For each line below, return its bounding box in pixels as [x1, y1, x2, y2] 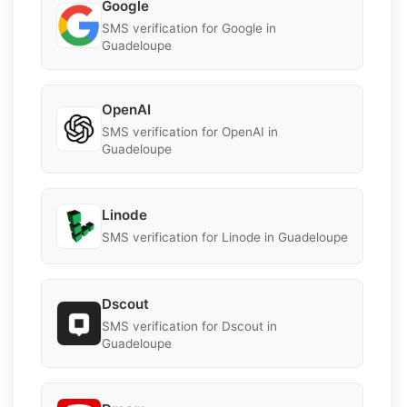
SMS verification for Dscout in [102, 318, 277, 333]
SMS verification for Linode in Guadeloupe [102, 230, 348, 245]
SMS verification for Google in [102, 20, 276, 35]
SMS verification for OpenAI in [102, 124, 278, 139]
